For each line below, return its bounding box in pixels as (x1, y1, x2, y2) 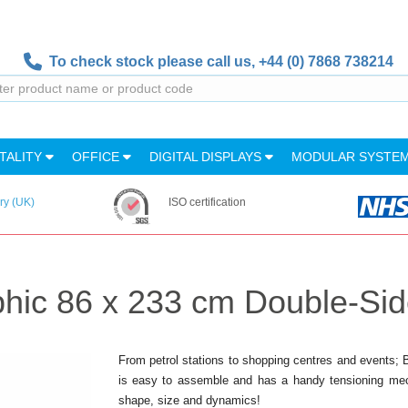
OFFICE (72, 149, 123, 164)
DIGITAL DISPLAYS (149, 149, 265, 164)
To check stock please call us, (41, 54, 259, 69)
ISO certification (168, 196, 246, 209)
